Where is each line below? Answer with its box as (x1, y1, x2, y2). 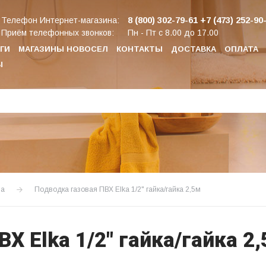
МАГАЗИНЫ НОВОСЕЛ (18, 44, 108, 53)
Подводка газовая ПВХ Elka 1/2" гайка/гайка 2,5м (34, 185, 201, 194)
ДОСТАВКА (171, 44, 216, 53)
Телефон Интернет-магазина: (1, 15, 119, 25)
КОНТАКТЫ (116, 44, 163, 53)
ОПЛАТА (224, 44, 258, 53)
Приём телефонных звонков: (1, 28, 114, 37)
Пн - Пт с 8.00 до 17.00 (128, 28, 218, 37)
